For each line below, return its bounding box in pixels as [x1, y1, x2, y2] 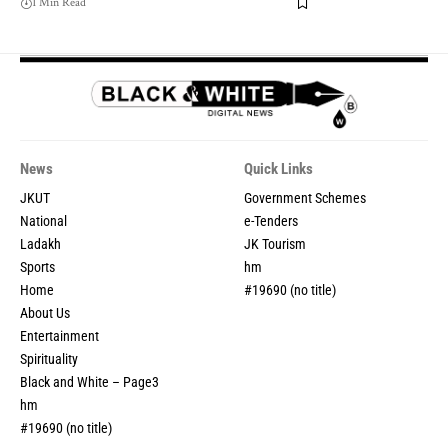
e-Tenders [244, 213, 298, 230]
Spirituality [20, 351, 78, 368]
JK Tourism [244, 236, 306, 253]
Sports [20, 259, 55, 276]
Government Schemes [244, 190, 366, 207]
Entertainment [20, 328, 99, 345]
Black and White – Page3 [20, 374, 159, 391]
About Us [20, 305, 70, 322]
